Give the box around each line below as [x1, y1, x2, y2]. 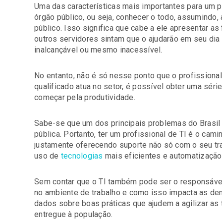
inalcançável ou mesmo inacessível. [34, 45, 163, 55]
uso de [34, 151, 61, 161]
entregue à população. [34, 210, 113, 219]
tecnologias [60, 151, 103, 161]
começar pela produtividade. [34, 93, 135, 102]
